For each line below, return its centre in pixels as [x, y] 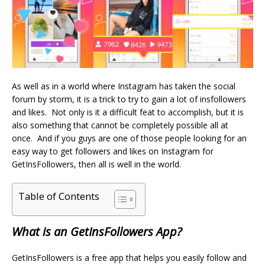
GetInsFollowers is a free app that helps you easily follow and [129, 257]
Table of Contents [59, 196]
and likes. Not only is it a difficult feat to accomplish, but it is [128, 112]
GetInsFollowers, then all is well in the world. [96, 164]
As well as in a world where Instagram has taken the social [124, 86]
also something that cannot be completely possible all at [120, 125]
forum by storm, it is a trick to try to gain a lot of [106, 99]
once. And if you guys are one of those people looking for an [129, 138]
